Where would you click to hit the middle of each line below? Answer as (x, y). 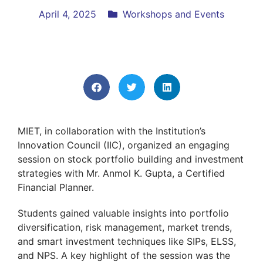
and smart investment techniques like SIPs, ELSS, (127, 241)
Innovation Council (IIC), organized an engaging (124, 145)
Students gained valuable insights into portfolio (123, 213)
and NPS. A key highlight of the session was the (124, 255)
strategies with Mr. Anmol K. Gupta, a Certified (121, 173)
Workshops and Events (173, 14)
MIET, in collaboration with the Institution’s (112, 131)
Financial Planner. (56, 187)
